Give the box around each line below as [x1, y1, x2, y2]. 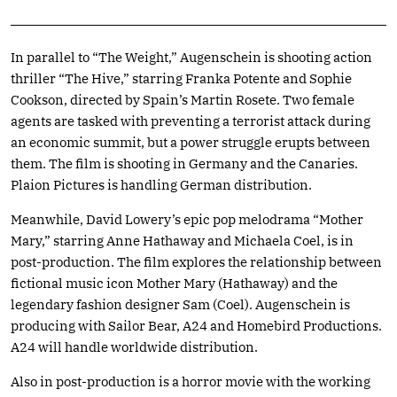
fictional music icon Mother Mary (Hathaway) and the [11, 274, 338, 292]
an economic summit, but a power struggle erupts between [11, 133, 370, 151]
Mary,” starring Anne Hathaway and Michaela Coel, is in [11, 231, 354, 249]
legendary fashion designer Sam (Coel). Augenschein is [11, 295, 350, 313]
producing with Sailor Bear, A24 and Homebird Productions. [11, 316, 382, 334]
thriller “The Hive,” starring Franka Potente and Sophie [11, 69, 352, 87]
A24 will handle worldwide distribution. [11, 338, 258, 355]
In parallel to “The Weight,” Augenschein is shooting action [11, 48, 372, 66]
